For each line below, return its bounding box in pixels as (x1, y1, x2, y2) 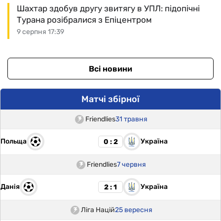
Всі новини (89, 64, 132, 74)
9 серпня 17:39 (17, 28, 64, 37)
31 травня (115, 115, 147, 124)
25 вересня (114, 206, 152, 215)
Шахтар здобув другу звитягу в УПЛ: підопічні (17, 3, 200, 14)
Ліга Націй (80, 206, 115, 215)
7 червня (117, 160, 146, 169)
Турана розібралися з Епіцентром (17, 15, 152, 25)
